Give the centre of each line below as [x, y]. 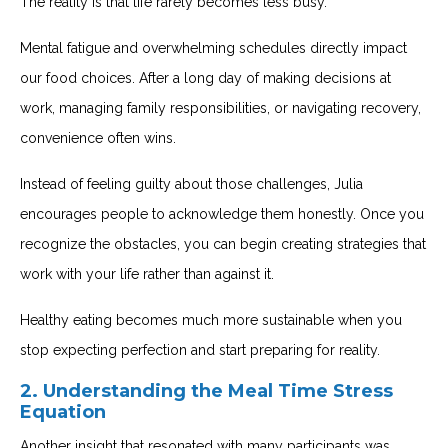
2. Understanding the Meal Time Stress [206, 390]
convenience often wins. [98, 137]
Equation [63, 411]
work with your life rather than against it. [147, 273]
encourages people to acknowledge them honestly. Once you [222, 213]
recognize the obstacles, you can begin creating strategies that [223, 243]
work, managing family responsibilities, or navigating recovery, [220, 107]
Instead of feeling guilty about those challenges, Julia [191, 183]
